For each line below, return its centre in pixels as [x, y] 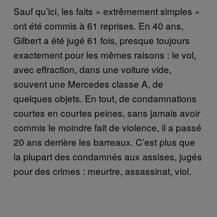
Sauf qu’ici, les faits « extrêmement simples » [107, 11]
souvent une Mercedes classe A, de [88, 84]
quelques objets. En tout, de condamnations [105, 98]
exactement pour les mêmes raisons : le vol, [105, 55]
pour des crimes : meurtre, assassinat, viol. [102, 171]
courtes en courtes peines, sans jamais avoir [107, 113]
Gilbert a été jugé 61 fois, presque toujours [102, 40]
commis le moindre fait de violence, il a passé [108, 127]
